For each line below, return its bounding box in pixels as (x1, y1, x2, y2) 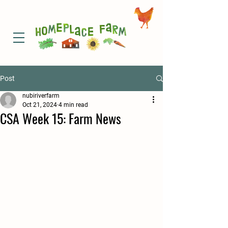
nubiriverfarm (22, 92, 60, 99)
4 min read (59, 101, 88, 108)
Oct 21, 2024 (22, 101, 57, 108)
